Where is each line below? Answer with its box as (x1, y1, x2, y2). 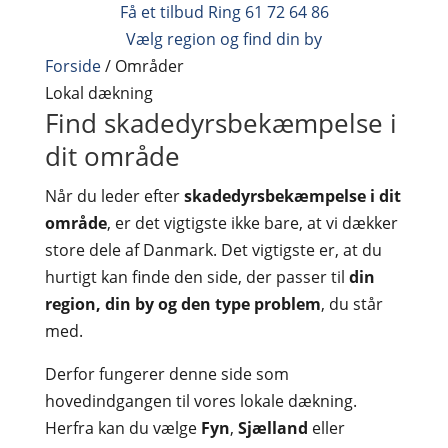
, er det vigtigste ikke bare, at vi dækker (106, 212, 398, 234)
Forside (44, 55, 101, 77)
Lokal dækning (44, 82, 153, 104)
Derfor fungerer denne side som (44, 363, 289, 385)
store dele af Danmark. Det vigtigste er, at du (44, 239, 382, 261)
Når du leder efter (44, 185, 184, 207)
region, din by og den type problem (44, 293, 321, 315)
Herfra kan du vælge (44, 417, 201, 439)
